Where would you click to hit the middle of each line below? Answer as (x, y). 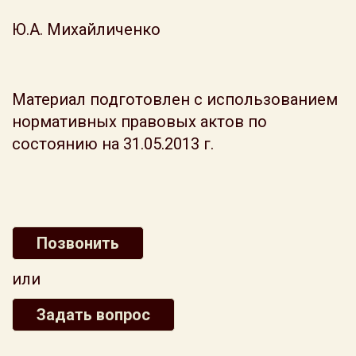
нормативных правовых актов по (139, 122)
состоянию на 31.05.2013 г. (113, 144)
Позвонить (78, 243)
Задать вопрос (93, 315)
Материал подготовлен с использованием (175, 99)
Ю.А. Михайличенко (86, 29)
